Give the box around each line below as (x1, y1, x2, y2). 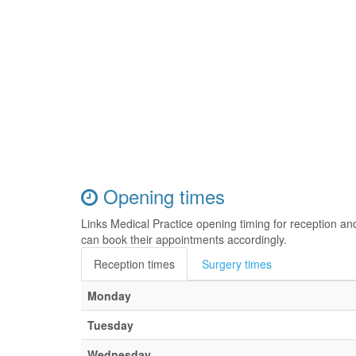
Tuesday (87, 317, 133, 333)
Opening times (98, 182, 225, 210)
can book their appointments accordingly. (81, 231, 287, 247)
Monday (87, 288, 131, 304)
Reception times (94, 256, 175, 272)
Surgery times (202, 256, 272, 272)
